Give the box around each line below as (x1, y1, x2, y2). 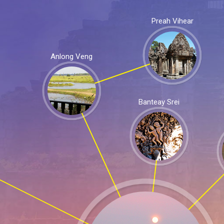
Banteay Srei (138, 97, 180, 106)
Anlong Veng (50, 51, 93, 61)
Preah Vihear (151, 16, 193, 26)
